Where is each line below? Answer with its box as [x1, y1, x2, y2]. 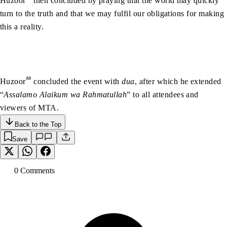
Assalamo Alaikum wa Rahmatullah [4, 90, 127, 99]
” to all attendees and [127, 90, 199, 99]
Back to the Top [15, 121, 61, 129]
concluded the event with [31, 77, 122, 86]
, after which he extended [134, 77, 221, 86]
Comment [18, 166, 52, 175]
